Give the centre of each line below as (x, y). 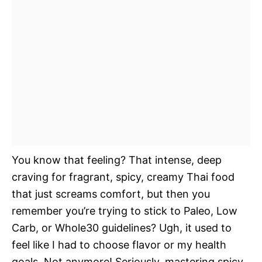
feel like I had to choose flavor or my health (119, 244)
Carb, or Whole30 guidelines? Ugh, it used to (122, 227)
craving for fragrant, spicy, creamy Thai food (123, 177)
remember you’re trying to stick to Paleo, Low (125, 211)
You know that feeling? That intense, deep (117, 160)
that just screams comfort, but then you (111, 194)
